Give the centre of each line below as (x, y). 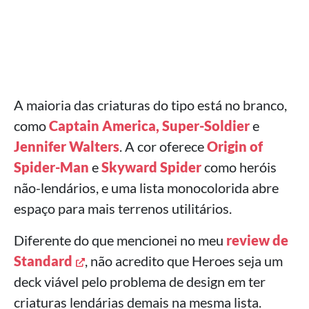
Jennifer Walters (67, 146)
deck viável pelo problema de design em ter (140, 281)
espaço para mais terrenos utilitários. (123, 208)
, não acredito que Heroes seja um (184, 261)
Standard (43, 261)
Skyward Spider (151, 167)
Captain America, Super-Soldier (149, 126)
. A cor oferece (163, 146)
